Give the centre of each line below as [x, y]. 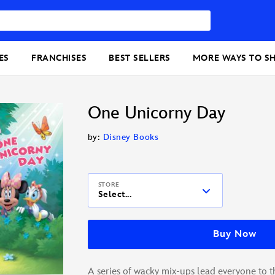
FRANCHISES [59, 58]
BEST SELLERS [140, 58]
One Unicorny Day [156, 114]
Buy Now [235, 234]
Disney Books [131, 137]
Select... [115, 195]
